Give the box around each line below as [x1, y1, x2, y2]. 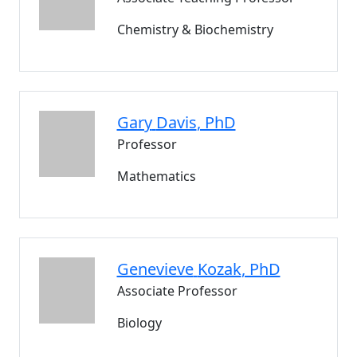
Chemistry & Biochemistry [116, 21, 273, 38]
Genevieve [116, 258, 194, 280]
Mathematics [116, 167, 196, 185]
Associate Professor [116, 282, 237, 300]
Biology [116, 314, 162, 331]
